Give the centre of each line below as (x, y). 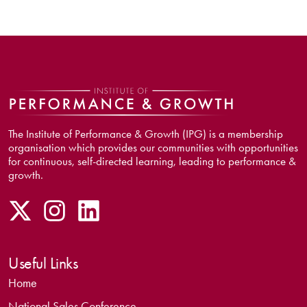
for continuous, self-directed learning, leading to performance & (152, 161)
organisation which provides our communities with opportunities (153, 148)
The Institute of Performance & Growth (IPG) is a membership (146, 134)
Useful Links (43, 263)
